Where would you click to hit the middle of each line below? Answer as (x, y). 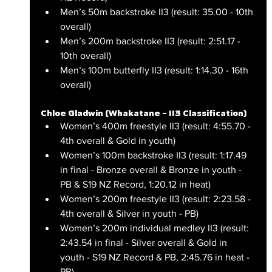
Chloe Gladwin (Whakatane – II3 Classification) (143, 113)
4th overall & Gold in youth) (117, 140)
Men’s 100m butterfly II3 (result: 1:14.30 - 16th (155, 70)
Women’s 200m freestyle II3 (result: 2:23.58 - (156, 199)
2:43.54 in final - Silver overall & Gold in (144, 242)
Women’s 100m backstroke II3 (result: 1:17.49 (154, 155)
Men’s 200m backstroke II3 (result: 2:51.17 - (151, 41)
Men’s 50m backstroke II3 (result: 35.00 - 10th (158, 12)
